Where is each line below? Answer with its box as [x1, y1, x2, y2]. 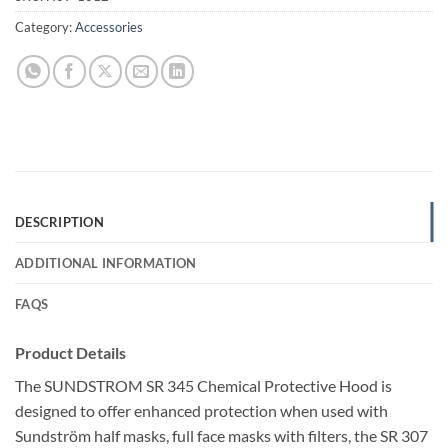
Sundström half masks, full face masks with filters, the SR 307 [15, 425, 428, 445]
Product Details [15, 342, 126, 362]
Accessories [75, 18, 143, 35]
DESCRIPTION [15, 213, 104, 230]
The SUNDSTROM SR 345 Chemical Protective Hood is [15, 375, 392, 395]
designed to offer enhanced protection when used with [15, 400, 388, 420]
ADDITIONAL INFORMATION [15, 254, 197, 271]
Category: [15, 18, 75, 35]
